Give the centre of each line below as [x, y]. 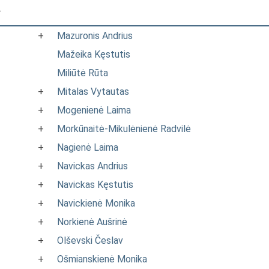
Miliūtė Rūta [83, 73]
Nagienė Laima [88, 147]
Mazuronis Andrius [95, 36]
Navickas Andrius [92, 166]
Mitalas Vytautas [93, 92]
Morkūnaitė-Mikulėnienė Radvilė [124, 129]
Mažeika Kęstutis [94, 54]
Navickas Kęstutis [95, 185]
